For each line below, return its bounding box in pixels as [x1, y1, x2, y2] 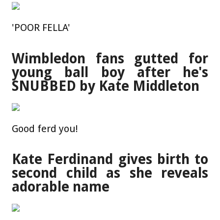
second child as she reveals [12, 165, 208, 182]
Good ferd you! [12, 122, 78, 135]
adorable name [12, 179, 110, 195]
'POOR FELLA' [12, 22, 70, 34]
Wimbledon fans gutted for [12, 50, 208, 67]
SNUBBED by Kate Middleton [12, 78, 199, 94]
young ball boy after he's [12, 64, 208, 81]
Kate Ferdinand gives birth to [12, 151, 208, 168]
